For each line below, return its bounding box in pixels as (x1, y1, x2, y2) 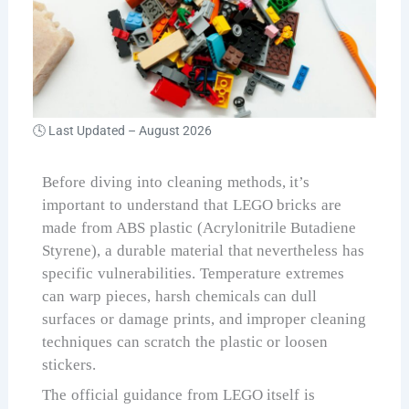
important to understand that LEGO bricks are (42, 195, 342, 214)
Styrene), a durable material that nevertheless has (42, 241, 365, 259)
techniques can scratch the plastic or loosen (42, 332, 329, 351)
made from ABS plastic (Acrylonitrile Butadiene (42, 218, 357, 236)
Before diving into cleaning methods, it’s (42, 173, 310, 191)
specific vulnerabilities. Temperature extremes (42, 264, 344, 282)
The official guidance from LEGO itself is (42, 386, 316, 404)
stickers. (42, 355, 97, 373)
